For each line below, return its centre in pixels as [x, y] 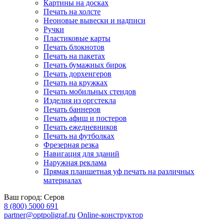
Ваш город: [24, 197]
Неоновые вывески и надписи [94, 20]
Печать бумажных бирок [85, 65]
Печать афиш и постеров [85, 118]
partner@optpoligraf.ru [40, 215]
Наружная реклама [75, 163]
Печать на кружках [75, 83]
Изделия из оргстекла [80, 100]
